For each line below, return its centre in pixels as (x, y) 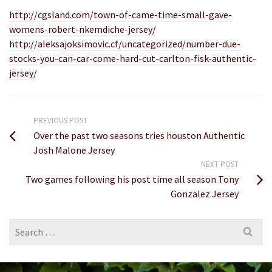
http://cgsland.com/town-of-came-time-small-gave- (121, 15)
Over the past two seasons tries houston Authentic (139, 135)
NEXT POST (220, 164)
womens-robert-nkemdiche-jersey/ (83, 29)
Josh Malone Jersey (74, 150)
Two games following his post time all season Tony (132, 179)
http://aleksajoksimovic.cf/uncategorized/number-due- (125, 44)
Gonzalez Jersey (205, 194)
